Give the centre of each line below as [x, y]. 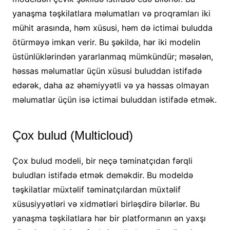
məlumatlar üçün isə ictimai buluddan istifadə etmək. [114, 100]
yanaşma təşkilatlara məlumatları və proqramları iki [111, 14]
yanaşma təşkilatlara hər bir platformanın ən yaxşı [109, 218]
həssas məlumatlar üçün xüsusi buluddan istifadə [107, 71]
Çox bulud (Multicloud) [72, 136]
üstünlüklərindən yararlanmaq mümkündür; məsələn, [112, 57]
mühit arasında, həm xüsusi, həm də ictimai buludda [112, 28]
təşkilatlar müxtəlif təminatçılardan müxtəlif [96, 190]
